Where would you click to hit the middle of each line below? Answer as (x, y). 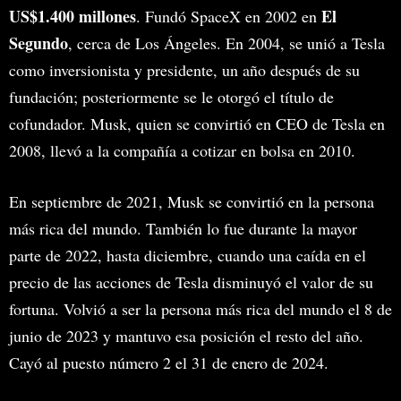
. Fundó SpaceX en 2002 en (226, 16)
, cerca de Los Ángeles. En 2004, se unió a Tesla (226, 43)
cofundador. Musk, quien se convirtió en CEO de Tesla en (197, 123)
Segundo (38, 43)
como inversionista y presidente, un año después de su (184, 69)
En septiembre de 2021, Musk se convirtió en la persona (192, 201)
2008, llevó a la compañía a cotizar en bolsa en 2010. (182, 150)
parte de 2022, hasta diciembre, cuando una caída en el (188, 255)
